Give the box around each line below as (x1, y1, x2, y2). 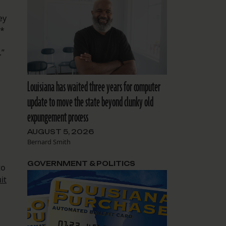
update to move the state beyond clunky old (27, 93, 153, 112)
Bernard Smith (27, 137, 71, 147)
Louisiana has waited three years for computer (27, 78, 160, 97)
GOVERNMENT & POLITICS (27, 159, 135, 168)
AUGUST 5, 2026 (27, 128, 94, 136)
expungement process (27, 108, 88, 127)
